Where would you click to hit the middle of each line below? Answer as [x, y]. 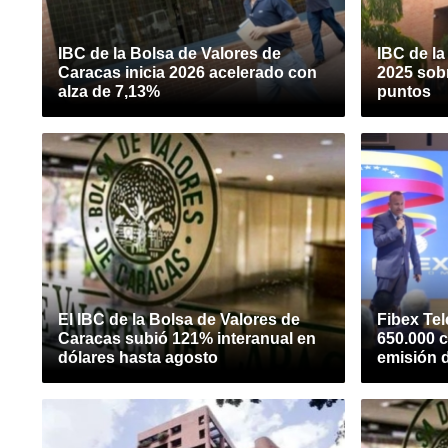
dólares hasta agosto [138, 357]
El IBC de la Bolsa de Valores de [179, 319]
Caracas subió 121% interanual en [187, 338]
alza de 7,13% [109, 91]
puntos [404, 91]
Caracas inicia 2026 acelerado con [187, 72]
